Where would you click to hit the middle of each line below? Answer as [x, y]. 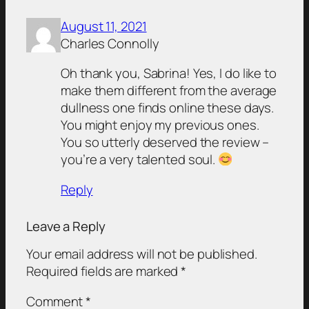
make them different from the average [169, 91]
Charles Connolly [110, 43]
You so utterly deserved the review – [165, 142]
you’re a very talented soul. [140, 160]
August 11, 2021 [104, 26]
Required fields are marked [104, 271]
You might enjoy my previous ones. [160, 125]
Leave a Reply [66, 226]
